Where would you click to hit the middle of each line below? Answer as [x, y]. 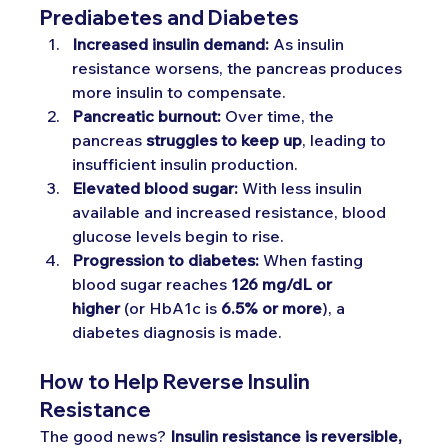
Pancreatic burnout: [147, 115]
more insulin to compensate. [179, 91]
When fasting [313, 259]
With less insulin [302, 187]
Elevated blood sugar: [155, 187]
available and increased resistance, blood [231, 211]
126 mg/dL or [284, 283]
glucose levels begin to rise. [178, 235]
